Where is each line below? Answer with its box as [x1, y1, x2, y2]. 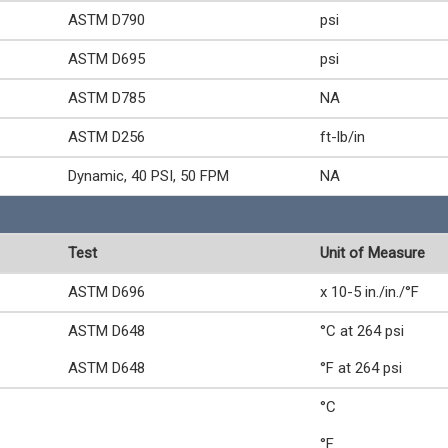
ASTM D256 [68, 127, 145, 146]
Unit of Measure [320, 243, 425, 262]
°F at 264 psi [320, 358, 402, 377]
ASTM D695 [68, 49, 145, 68]
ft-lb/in [320, 127, 365, 146]
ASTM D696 [68, 282, 145, 301]
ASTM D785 [68, 88, 145, 107]
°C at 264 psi [320, 321, 404, 340]
